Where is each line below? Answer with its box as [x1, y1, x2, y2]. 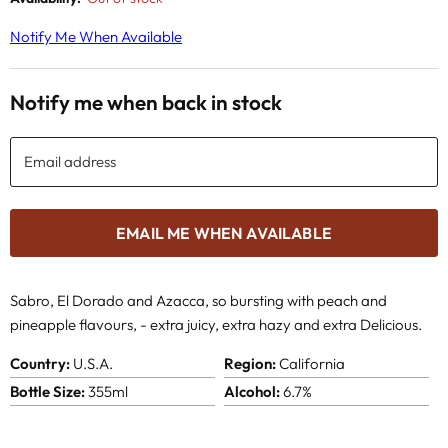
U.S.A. [70, 353, 113, 373]
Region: [223, 353, 276, 373]
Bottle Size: [10, 381, 85, 401]
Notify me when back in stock [10, 89, 282, 115]
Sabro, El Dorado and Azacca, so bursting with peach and [10, 290, 387, 310]
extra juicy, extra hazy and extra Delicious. [150, 314, 422, 334]
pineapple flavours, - [10, 314, 150, 334]
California [275, 353, 345, 373]
